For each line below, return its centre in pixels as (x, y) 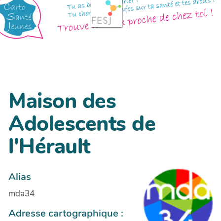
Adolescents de (82, 124)
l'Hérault (49, 147)
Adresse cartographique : (66, 213)
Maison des (62, 101)
